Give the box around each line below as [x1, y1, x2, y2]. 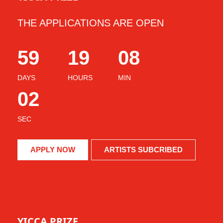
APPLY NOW [30, 145, 75, 154]
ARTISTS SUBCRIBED [104, 145, 183, 154]
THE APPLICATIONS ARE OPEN [17, 17, 164, 29]
